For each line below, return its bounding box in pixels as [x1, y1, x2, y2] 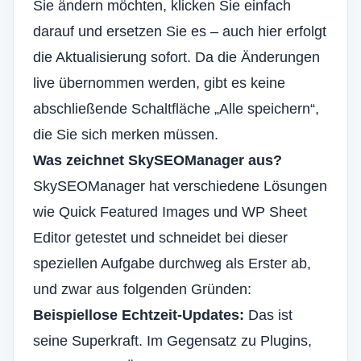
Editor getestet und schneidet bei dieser [33, 230, 288, 246]
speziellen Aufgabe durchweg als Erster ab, [33, 255, 311, 272]
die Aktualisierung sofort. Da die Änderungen [33, 49, 320, 65]
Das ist [244, 307, 293, 323]
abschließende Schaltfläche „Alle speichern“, [33, 101, 319, 117]
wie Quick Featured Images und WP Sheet [33, 204, 307, 220]
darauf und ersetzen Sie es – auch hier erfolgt [33, 23, 326, 39]
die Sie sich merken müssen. [33, 127, 218, 143]
